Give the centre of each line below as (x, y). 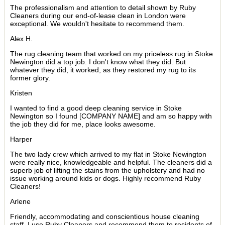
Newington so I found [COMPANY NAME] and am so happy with (111, 116)
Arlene (20, 202)
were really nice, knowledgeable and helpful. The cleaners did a (111, 162)
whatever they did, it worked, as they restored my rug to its (103, 70)
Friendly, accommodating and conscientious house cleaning (104, 217)
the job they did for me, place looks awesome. (83, 124)
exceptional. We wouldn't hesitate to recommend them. (97, 24)
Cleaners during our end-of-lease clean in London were (98, 16)
